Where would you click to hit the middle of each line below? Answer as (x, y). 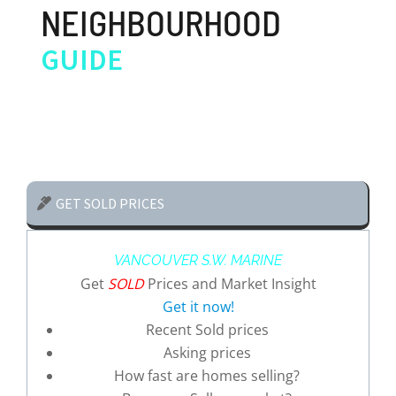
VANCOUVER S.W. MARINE (198, 260)
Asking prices (207, 353)
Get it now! (198, 307)
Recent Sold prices (207, 330)
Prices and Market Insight (230, 284)
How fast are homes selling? (207, 376)
